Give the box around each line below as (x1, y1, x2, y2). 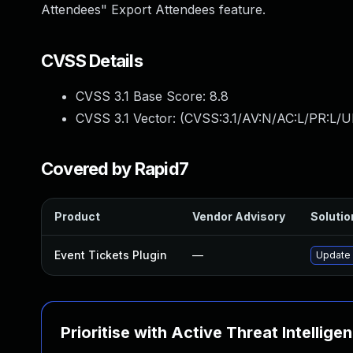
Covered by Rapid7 (41, 158, 189, 179)
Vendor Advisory (192, 210, 285, 223)
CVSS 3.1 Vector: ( (76, 110, 184, 126)
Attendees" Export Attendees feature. (41, 2, 266, 17)
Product (54, 210, 100, 223)
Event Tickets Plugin (54, 248, 167, 262)
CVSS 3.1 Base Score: (76, 88, 210, 104)
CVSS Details (41, 50, 143, 71)
